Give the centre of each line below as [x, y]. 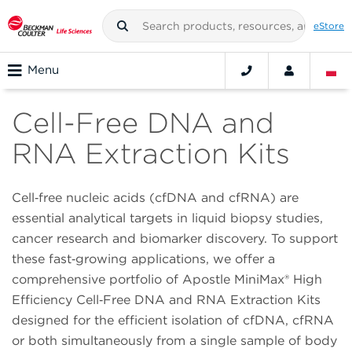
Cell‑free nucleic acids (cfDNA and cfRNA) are [155, 198]
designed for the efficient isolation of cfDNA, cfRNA [173, 321]
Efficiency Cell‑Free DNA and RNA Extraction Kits [166, 300]
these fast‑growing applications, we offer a [143, 259]
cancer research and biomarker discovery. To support [175, 239]
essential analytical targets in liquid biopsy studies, [167, 218]
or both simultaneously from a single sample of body [174, 341]
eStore [329, 26]
